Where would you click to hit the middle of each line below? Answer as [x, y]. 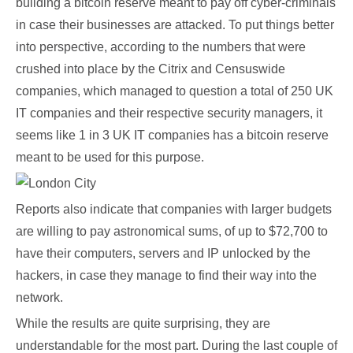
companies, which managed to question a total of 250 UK [175, 91]
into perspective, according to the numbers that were [161, 47]
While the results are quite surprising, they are [143, 323]
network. [39, 297]
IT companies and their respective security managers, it [169, 113]
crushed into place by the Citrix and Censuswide [150, 69]
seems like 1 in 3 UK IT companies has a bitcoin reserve [172, 135]
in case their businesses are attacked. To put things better [175, 25]
